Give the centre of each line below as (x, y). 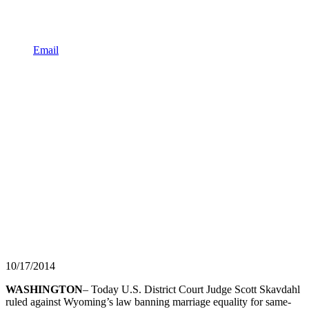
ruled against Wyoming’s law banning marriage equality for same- (148, 301)
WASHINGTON (44, 289)
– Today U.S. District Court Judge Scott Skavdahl (191, 289)
